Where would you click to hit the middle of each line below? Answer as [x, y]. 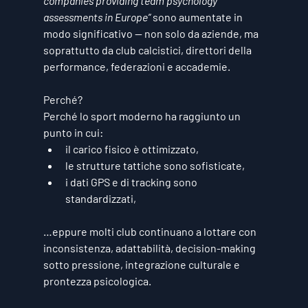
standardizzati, [100, 198]
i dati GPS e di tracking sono [132, 182]
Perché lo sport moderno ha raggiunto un [143, 116]
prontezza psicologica [96, 281]
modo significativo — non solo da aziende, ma [152, 33]
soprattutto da [79, 50]
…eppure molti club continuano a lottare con [151, 231]
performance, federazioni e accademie [135, 66]
